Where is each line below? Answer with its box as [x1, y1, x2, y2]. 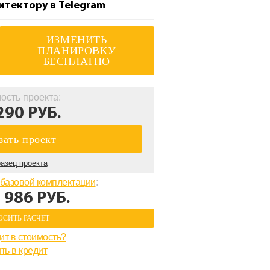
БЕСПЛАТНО [43, 55, 110, 67]
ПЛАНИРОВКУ [37, 45, 116, 57]
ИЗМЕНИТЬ [46, 34, 107, 46]
